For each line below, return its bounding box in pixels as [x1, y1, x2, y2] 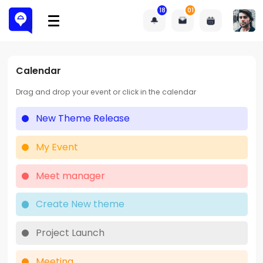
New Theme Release [36, 112, 130, 126]
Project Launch [36, 226, 105, 240]
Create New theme [36, 197, 125, 211]
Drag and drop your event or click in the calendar [15, 87, 196, 97]
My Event [36, 140, 79, 154]
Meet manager [36, 168, 106, 183]
